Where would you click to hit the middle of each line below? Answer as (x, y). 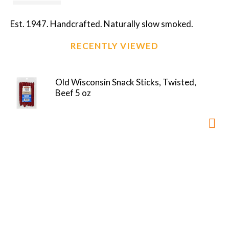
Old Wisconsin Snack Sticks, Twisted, (126, 82)
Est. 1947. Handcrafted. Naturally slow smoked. (102, 24)
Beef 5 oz (73, 93)
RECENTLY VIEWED (114, 46)
